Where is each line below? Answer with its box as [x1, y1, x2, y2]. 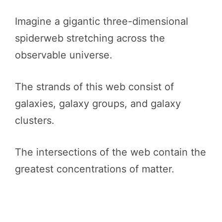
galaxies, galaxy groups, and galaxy [15, 98, 181, 110]
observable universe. [15, 49, 112, 61]
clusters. [15, 114, 55, 126]
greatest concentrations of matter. [15, 163, 174, 175]
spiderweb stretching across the [15, 32, 165, 44]
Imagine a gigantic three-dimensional [15, 15, 188, 27]
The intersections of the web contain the [15, 146, 206, 158]
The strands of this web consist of [15, 81, 174, 93]
